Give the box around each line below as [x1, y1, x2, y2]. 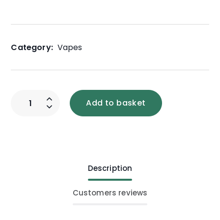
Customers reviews [72, 187, 148, 198]
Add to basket [86, 97, 146, 109]
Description [87, 163, 133, 173]
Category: [11, 41, 53, 53]
